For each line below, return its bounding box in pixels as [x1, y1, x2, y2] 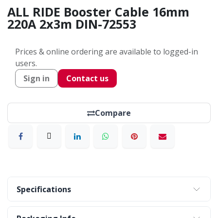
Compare [95, 108, 131, 118]
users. [15, 58, 37, 69]
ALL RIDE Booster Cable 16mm [7, 3, 189, 20]
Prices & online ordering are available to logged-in [15, 46, 198, 57]
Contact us [66, 73, 109, 84]
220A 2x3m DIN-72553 [7, 16, 136, 32]
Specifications [17, 183, 72, 195]
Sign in [23, 73, 50, 84]
